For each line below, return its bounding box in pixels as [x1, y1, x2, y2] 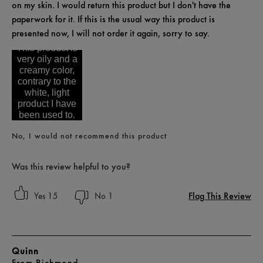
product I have [18, 98, 76, 109]
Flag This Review [188, 190, 251, 201]
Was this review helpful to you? [12, 160, 130, 172]
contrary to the [18, 76, 76, 86]
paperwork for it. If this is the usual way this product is [12, 13, 215, 25]
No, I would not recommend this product [12, 130, 167, 140]
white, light [25, 87, 69, 97]
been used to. [19, 109, 75, 120]
